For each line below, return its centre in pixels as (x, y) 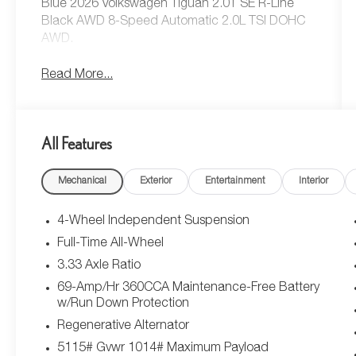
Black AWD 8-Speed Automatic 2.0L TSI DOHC (174, 23)
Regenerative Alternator (124, 327)
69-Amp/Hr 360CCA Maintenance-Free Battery (189, 289)
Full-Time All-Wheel (111, 244)
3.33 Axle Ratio (99, 267)
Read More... (77, 76)
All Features (77, 144)
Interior (314, 182)
